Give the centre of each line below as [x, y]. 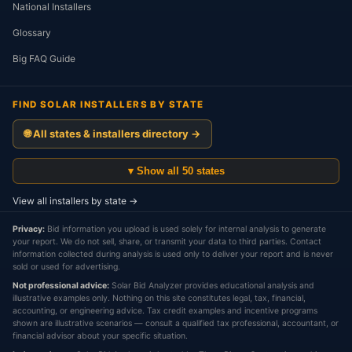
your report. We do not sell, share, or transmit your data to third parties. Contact [167, 242]
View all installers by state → [75, 201]
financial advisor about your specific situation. [100, 336]
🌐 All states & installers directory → [112, 134]
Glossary [32, 33]
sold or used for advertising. [66, 267]
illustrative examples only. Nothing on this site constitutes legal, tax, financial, [159, 298]
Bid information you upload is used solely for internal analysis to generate [185, 229]
